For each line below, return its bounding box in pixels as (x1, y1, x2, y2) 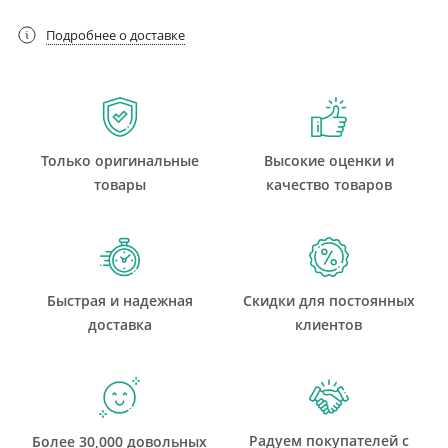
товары (93, 175, 146, 194)
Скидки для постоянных (242, 291, 415, 310)
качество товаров (265, 175, 392, 194)
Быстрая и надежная (46, 291, 193, 310)
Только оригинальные (40, 151, 199, 170)
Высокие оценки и (263, 151, 394, 170)
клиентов (295, 315, 362, 334)
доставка (87, 315, 152, 334)
